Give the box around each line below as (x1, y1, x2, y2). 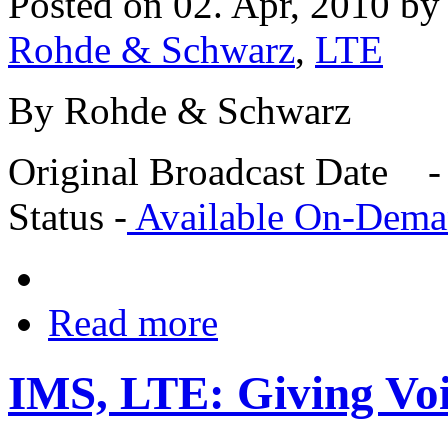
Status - (8, 194, 127, 238)
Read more (48, 300, 218, 344)
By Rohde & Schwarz (8, 88, 351, 132)
